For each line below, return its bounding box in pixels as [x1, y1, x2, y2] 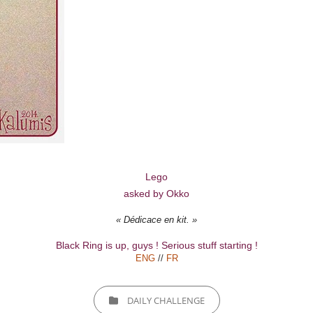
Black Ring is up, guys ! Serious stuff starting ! [55, 240, 258, 251]
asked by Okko [124, 188, 189, 199]
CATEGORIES [92, 288, 145, 300]
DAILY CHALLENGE [126, 294, 205, 307]
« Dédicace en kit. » [116, 214, 197, 225]
